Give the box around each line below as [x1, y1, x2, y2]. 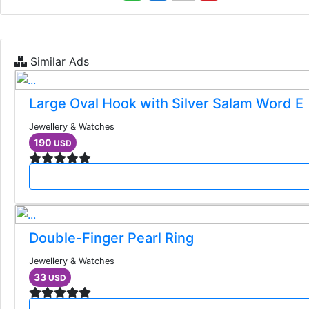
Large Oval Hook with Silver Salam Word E [29, 94, 303, 112]
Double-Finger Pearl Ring [29, 229, 194, 246]
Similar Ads [27, 54, 89, 68]
